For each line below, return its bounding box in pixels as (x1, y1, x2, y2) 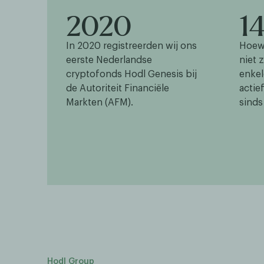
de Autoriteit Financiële (66, 84, 169, 93)
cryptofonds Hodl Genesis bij (66, 70, 197, 79)
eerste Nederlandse (66, 55, 152, 65)
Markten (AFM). (66, 98, 133, 107)
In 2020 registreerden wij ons (66, 41, 197, 51)
